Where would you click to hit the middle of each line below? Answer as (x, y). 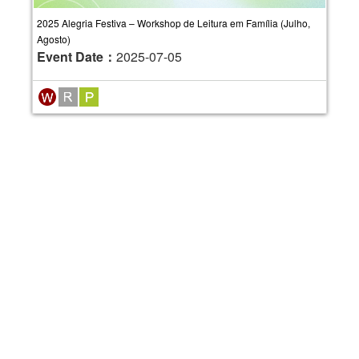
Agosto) (54, 39)
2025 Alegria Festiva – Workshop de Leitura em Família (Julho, (173, 23)
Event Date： (77, 57)
